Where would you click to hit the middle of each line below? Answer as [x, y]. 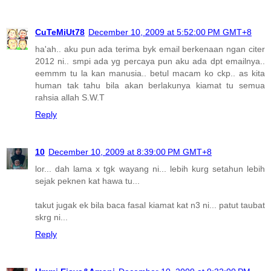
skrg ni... [51, 217]
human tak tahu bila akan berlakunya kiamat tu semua [150, 86]
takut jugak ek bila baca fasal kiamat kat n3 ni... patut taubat [150, 205]
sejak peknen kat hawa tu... [87, 181]
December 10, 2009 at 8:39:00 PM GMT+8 [130, 152]
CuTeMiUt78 [60, 32]
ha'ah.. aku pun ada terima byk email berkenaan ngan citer [150, 49]
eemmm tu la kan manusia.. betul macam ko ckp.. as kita [150, 73]
